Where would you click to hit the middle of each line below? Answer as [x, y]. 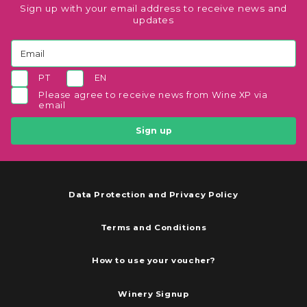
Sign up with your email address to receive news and [153, 8]
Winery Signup [153, 294]
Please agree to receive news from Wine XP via [153, 95]
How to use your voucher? [153, 261]
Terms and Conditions [153, 227]
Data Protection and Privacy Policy [153, 194]
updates [153, 20]
